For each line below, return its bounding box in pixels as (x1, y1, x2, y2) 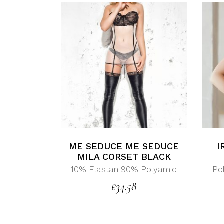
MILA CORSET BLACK (77, 151, 171, 162)
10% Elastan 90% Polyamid (71, 164, 177, 175)
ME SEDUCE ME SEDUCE (69, 141, 179, 152)
